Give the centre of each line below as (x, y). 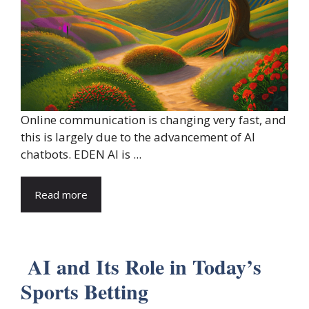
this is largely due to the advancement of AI (138, 137)
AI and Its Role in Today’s (141, 267)
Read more (61, 195)
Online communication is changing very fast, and (153, 120)
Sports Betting (84, 291)
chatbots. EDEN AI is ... (81, 154)
